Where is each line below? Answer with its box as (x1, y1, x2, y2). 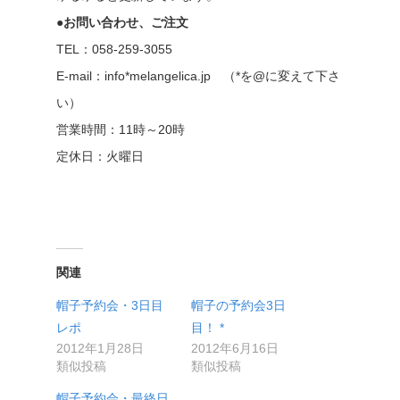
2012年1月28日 (55, 341, 144, 355)
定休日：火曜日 (55, 149, 144, 163)
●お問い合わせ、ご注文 (55, 15, 188, 29)
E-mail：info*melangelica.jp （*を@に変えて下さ (55, 69, 340, 83)
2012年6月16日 (190, 341, 279, 355)
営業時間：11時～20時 (55, 122, 185, 137)
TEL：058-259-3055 (55, 42, 172, 56)
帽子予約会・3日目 (55, 298, 163, 312)
